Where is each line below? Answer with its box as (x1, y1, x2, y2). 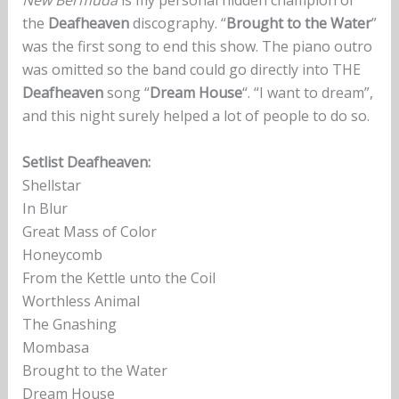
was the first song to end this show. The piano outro (21, 37, 372, 57)
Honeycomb (21, 244, 102, 265)
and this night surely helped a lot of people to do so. (21, 106, 370, 126)
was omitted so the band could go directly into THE (21, 60, 361, 80)
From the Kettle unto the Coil (21, 267, 216, 288)
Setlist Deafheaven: (21, 151, 151, 172)
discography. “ (128, 13, 226, 34)
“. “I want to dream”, (241, 83, 373, 103)
